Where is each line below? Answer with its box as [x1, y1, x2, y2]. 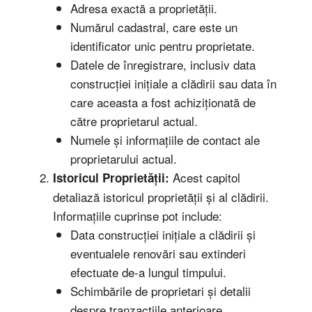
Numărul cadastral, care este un [70, 18, 237, 36]
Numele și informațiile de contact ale [70, 131, 260, 149]
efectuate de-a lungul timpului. [70, 263, 226, 281]
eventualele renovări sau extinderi [70, 244, 246, 263]
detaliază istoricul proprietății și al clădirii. [52, 188, 269, 206]
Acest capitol [169, 169, 240, 187]
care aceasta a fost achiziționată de [70, 93, 256, 111]
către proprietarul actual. [70, 112, 198, 130]
